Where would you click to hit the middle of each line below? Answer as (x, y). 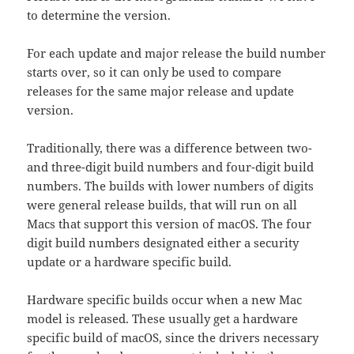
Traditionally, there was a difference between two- (170, 147)
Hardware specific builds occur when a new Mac (165, 299)
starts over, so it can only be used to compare (154, 72)
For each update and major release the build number (177, 53)
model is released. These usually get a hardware (163, 318)
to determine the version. (99, 15)
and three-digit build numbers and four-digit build (171, 166)
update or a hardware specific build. (130, 261)
